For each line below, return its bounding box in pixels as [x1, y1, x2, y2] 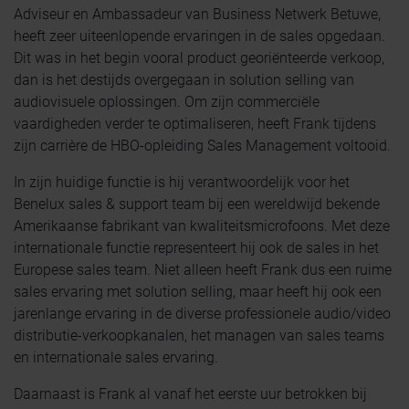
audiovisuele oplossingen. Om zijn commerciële [14, 93, 320, 110]
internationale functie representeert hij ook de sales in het [14, 239, 379, 257]
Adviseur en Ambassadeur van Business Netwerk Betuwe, [14, 5, 381, 23]
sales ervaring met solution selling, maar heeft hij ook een [14, 283, 382, 300]
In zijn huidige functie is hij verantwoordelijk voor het [14, 173, 350, 191]
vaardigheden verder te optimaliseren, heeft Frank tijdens [14, 115, 376, 132]
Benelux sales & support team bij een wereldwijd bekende [14, 195, 380, 213]
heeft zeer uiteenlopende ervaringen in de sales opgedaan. [14, 27, 385, 45]
